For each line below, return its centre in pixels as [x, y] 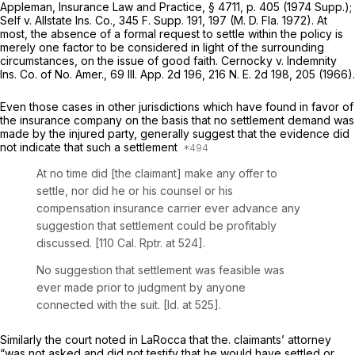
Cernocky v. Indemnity [279, 60]
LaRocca [165, 339]
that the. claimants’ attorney [260, 339]
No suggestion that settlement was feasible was [160, 269]
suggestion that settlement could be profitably [157, 225]
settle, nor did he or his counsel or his [135, 190]
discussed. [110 [77, 242]
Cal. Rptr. [141, 242]
